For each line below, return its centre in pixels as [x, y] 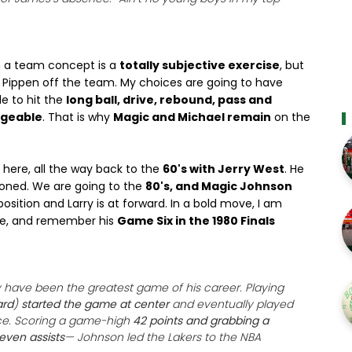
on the [291, 117]
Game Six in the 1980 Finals [196, 221]
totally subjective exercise [200, 65]
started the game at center [95, 304]
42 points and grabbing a [201, 321]
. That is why [78, 117]
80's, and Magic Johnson [219, 186]
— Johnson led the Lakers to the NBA [163, 337]
